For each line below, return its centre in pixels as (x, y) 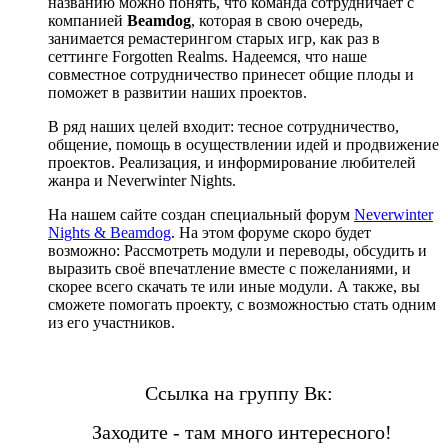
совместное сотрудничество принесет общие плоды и (231, 75)
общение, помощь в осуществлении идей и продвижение (243, 145)
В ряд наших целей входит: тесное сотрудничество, (223, 127)
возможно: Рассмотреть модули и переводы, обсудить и (237, 251)
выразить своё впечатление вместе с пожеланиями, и (229, 269)
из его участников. (111, 323)
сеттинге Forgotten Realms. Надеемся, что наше (207, 57)
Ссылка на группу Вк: (244, 393)
